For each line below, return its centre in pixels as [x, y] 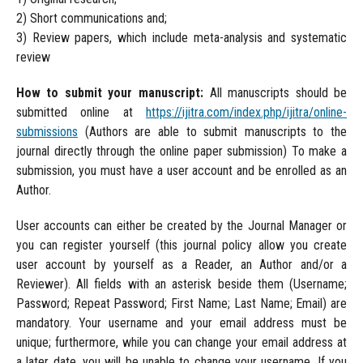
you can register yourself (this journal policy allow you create [181, 246]
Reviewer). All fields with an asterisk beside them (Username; [181, 284]
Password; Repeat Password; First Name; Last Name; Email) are [181, 304]
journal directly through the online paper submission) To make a [181, 152]
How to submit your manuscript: [109, 93]
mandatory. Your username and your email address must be [181, 323]
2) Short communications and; [91, 18]
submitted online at [81, 113]
